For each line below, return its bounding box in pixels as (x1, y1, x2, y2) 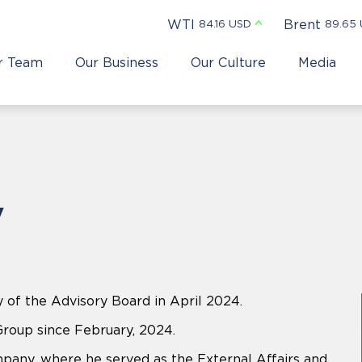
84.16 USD (199, 17, 251, 30)
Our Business (74, 54, 158, 70)
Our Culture (190, 54, 266, 70)
